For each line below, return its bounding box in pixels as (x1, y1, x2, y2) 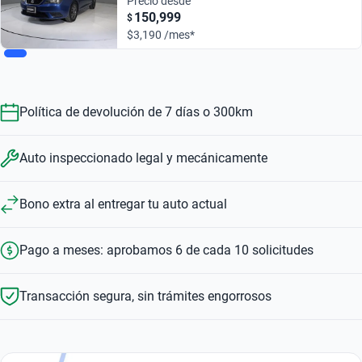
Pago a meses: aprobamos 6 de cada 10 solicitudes (19, 242, 314, 258)
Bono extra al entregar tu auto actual (19, 196, 227, 212)
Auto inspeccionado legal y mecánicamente (19, 150, 267, 166)
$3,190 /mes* (127, 28, 195, 41)
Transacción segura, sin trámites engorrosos (19, 288, 271, 304)
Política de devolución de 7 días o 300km (19, 104, 253, 120)
